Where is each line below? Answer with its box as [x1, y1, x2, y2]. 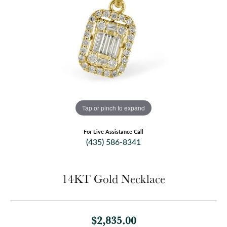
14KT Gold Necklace [62, 171, 165, 187]
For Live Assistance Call [84, 128, 143, 136]
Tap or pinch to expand [82, 103, 145, 112]
